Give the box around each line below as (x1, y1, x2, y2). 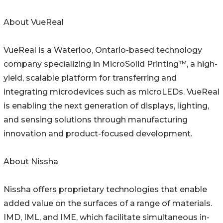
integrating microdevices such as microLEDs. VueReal (3, 87, 220, 97)
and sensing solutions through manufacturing (3, 115, 188, 125)
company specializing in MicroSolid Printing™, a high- (3, 59, 218, 69)
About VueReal (3, 17, 64, 27)
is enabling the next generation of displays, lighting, (3, 101, 209, 111)
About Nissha (3, 157, 58, 167)
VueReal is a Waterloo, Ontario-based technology (3, 45, 202, 55)
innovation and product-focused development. (3, 129, 192, 139)
